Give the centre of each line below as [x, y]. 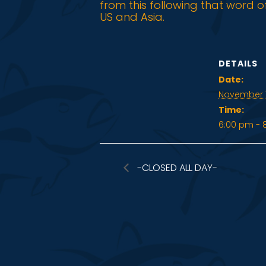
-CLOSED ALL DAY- [176, 167]
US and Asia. [132, 17]
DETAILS [238, 64]
